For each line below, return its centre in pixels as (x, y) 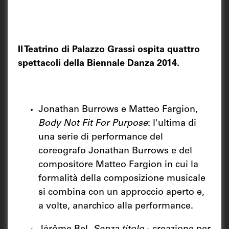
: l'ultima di (172, 123)
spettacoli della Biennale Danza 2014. (99, 64)
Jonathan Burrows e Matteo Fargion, (118, 110)
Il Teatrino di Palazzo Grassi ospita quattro (109, 50)
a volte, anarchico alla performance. (116, 206)
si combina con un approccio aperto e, (121, 192)
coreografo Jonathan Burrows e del (115, 151)
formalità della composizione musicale (122, 179)
